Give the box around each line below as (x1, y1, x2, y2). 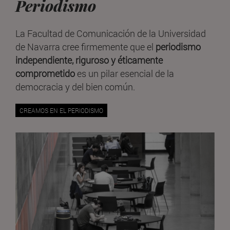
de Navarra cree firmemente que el (15, 40, 156, 53)
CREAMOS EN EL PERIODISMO (20, 106, 103, 114)
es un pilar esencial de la (75, 67, 174, 80)
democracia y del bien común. (15, 80, 135, 93)
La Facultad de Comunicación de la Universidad (15, 27, 206, 40)
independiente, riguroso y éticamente (15, 53, 163, 66)
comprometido (15, 67, 75, 80)
